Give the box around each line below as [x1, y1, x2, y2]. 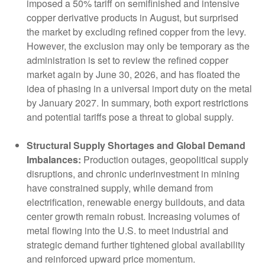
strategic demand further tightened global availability [27, 238, 245, 252]
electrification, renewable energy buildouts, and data [27, 195, 245, 209]
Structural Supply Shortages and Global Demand [27, 138, 245, 153]
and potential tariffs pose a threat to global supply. [27, 110, 234, 124]
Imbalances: [27, 153, 81, 167]
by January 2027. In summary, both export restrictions [27, 96, 248, 110]
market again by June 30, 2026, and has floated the [27, 67, 240, 82]
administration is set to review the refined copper [27, 53, 228, 67]
